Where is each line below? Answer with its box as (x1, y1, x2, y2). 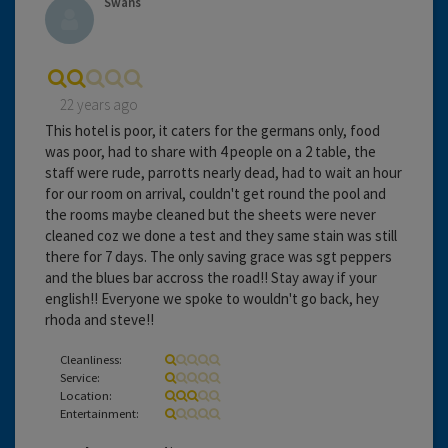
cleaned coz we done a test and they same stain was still (45, 225, 397, 245)
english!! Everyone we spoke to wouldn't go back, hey (45, 288, 379, 308)
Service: (60, 368, 100, 385)
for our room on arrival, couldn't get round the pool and (45, 183, 386, 203)
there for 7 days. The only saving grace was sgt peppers (45, 246, 392, 266)
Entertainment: (60, 404, 139, 421)
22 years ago (60, 94, 138, 114)
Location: (60, 386, 112, 403)
